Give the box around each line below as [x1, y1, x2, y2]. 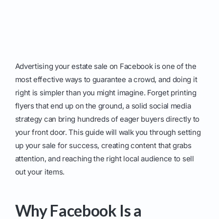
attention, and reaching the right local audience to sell [15, 154, 194, 164]
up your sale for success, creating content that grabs [15, 141, 192, 151]
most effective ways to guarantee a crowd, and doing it [15, 75, 197, 85]
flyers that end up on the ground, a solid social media [15, 101, 191, 111]
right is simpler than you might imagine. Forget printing [15, 88, 197, 98]
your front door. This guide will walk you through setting [15, 128, 201, 137]
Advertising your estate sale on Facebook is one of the [15, 62, 197, 71]
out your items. [15, 167, 65, 177]
